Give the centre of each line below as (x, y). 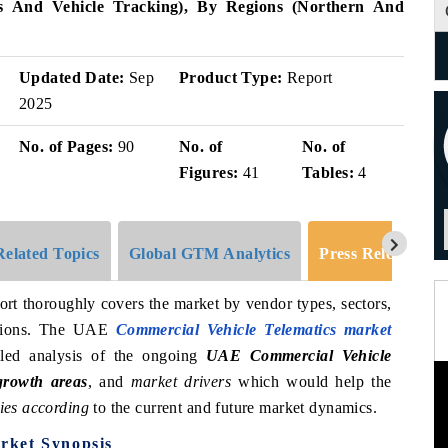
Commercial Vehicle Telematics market (253, 329)
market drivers (181, 381)
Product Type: (231, 77)
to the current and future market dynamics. (233, 407)
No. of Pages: (66, 146)
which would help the (311, 381)
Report (307, 77)
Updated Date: (72, 77)
